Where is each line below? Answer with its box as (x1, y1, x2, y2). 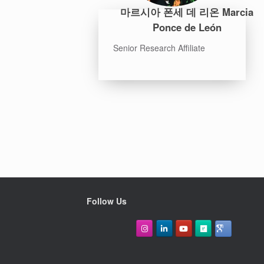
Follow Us (87, 194, 127, 207)
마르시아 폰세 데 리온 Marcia (120, 5, 253, 19)
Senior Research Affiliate (113, 41, 205, 54)
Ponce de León (152, 20, 222, 35)
